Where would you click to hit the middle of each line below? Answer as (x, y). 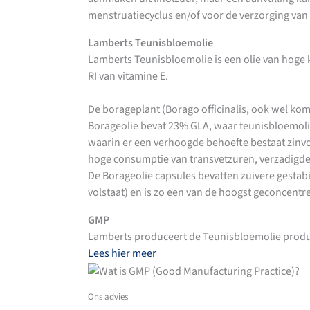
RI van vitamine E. (130, 76)
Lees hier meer (122, 254)
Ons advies (108, 297)
